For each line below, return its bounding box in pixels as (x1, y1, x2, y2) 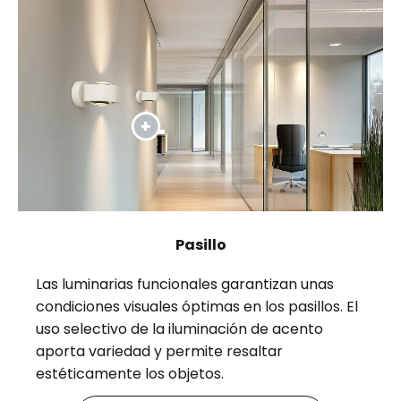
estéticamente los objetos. (36, 363, 225, 384)
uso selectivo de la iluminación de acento (36, 318, 324, 339)
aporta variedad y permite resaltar (36, 340, 284, 362)
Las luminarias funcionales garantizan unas (36, 273, 335, 294)
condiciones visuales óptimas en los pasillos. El (36, 295, 359, 317)
